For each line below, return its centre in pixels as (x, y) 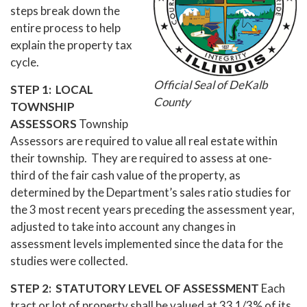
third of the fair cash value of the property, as (125, 175)
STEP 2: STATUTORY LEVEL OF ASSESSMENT (135, 288)
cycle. (25, 62)
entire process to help (65, 27)
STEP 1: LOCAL (52, 89)
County (172, 101)
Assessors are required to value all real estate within (144, 140)
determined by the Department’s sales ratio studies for (151, 192)
